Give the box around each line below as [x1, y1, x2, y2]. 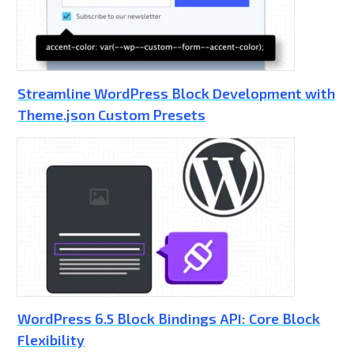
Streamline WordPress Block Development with [17, 84, 336, 102]
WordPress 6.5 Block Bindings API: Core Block [17, 310, 321, 328]
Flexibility [17, 331, 85, 349]
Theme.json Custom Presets [17, 105, 206, 123]
